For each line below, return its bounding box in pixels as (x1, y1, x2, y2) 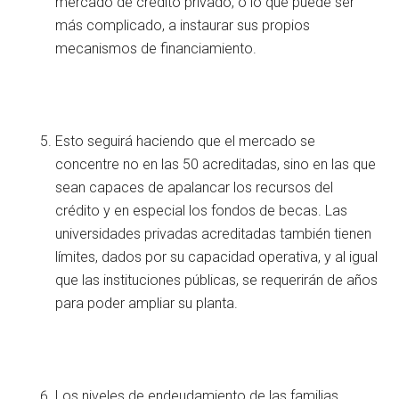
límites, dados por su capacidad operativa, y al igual (55, 248, 379, 265)
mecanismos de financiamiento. (55, 39, 257, 57)
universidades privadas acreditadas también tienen (55, 224, 372, 242)
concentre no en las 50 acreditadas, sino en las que (55, 155, 377, 173)
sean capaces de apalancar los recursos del (55, 178, 334, 196)
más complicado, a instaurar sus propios (55, 16, 311, 34)
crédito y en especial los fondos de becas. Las (55, 201, 348, 219)
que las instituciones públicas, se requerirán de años (55, 271, 379, 289)
